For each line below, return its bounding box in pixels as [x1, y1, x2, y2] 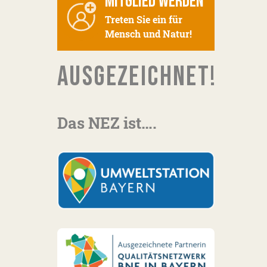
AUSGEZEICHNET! [57, 60, 217, 94]
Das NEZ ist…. [57, 112, 157, 133]
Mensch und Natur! [105, 27, 192, 40]
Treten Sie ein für [105, 13, 182, 26]
